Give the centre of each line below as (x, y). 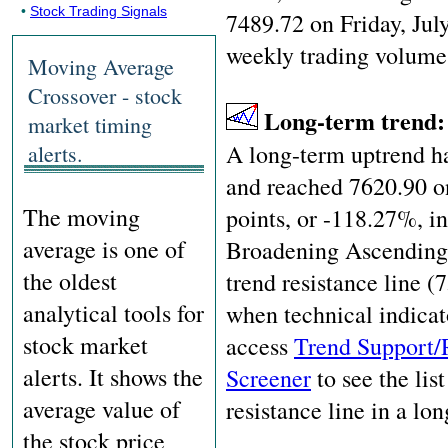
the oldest (70, 281)
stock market (85, 345)
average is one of (104, 249)
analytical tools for (113, 313)
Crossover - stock (105, 95)
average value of (101, 409)
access (260, 346)
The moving (81, 217)
